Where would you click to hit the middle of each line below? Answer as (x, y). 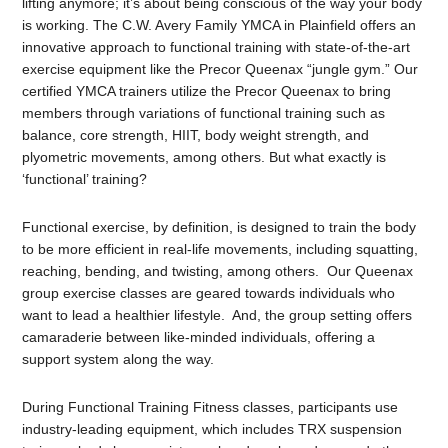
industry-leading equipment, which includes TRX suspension (212, 429)
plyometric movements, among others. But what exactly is (204, 157)
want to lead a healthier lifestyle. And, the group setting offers (217, 315)
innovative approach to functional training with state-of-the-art (216, 47)
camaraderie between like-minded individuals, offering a (199, 337)
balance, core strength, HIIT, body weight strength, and (196, 135)
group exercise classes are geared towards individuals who (209, 293)
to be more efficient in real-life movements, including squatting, (220, 249)
